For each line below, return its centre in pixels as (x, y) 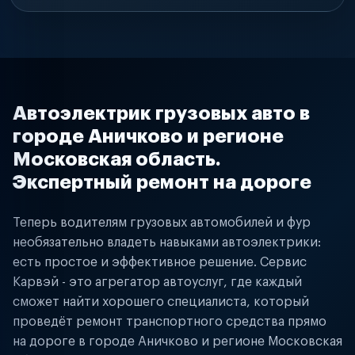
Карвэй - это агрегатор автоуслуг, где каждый (157, 282)
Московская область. (117, 159)
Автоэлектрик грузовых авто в (161, 113)
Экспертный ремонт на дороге (162, 182)
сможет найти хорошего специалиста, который (161, 302)
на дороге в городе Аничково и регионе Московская (177, 342)
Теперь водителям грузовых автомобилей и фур (162, 223)
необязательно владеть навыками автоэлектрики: (167, 242)
